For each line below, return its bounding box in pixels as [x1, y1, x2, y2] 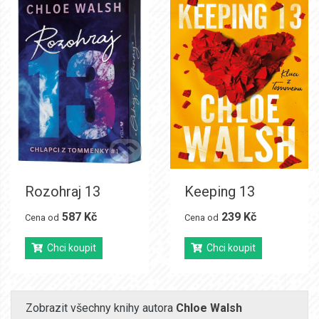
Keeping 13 [184, 182, 255, 200]
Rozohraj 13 [25, 182, 100, 200]
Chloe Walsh [176, 300, 242, 315]
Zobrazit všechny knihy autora [26, 300, 176, 315]
